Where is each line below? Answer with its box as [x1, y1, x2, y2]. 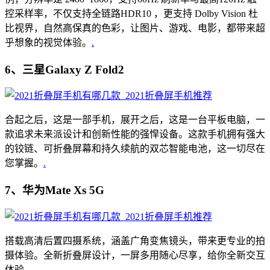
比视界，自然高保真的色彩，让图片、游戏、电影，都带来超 [5, 23, 265, 33]
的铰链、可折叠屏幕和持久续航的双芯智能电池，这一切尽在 [5, 143, 265, 154]
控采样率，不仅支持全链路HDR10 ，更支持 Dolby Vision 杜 [5, 8, 258, 19]
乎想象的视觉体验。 [5, 37, 92, 48]
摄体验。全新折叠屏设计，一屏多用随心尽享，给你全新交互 [5, 250, 265, 260]
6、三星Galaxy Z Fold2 [5, 63, 124, 76]
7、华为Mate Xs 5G [5, 184, 104, 197]
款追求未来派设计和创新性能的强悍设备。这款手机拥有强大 [5, 129, 265, 140]
